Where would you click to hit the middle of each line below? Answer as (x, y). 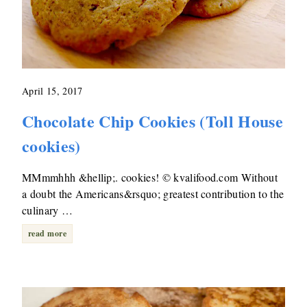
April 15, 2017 (52, 90)
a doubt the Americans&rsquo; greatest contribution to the (153, 193)
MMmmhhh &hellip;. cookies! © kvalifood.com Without (150, 177)
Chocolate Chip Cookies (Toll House (152, 121)
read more (48, 233)
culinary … (48, 210)
